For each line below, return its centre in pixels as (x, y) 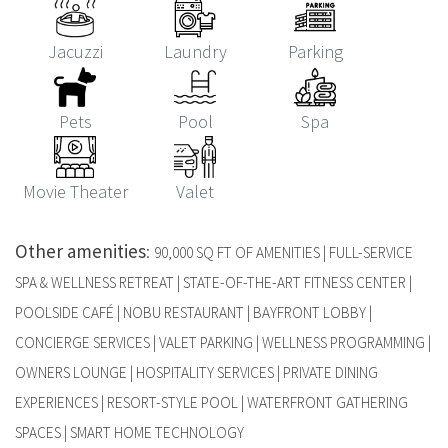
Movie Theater (75, 192)
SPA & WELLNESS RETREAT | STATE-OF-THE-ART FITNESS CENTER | (213, 283)
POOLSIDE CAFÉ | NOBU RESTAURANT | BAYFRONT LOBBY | (193, 313)
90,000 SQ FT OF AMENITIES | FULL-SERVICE (283, 253)
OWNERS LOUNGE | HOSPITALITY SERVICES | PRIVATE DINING (196, 373)
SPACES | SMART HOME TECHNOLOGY (129, 433)
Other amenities (80, 251)
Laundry (195, 52)
